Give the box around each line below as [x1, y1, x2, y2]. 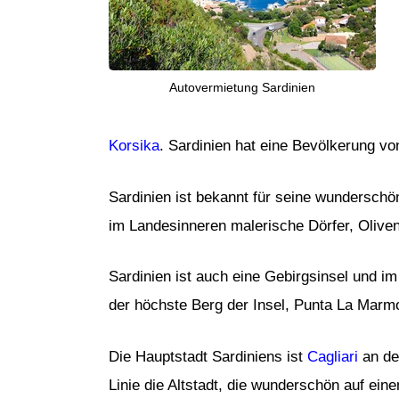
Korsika [109, 137, 159, 155]
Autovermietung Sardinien [169, 80, 315, 95]
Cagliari [307, 347, 358, 365]
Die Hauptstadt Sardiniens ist [109, 347, 307, 365]
